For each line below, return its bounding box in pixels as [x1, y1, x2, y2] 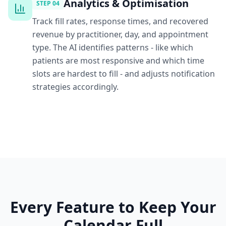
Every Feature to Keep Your [10, 197, 216, 217]
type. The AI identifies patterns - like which [32, 42, 193, 53]
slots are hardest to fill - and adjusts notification [32, 68, 215, 79]
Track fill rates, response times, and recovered [32, 16, 208, 27]
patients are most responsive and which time [32, 55, 204, 66]
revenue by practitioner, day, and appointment [32, 29, 208, 40]
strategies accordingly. [32, 81, 119, 92]
